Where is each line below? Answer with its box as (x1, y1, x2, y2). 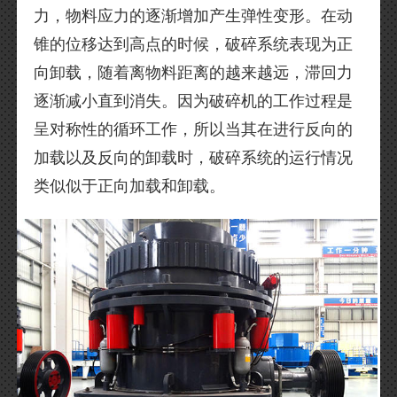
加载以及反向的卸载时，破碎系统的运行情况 (34, 149, 354, 167)
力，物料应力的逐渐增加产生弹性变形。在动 (34, 7, 354, 26)
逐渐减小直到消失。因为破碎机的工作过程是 (34, 92, 354, 111)
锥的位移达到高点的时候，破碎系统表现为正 (34, 35, 354, 54)
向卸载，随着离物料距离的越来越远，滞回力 (34, 64, 354, 82)
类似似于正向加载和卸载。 (34, 177, 226, 196)
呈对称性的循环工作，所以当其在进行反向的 (34, 121, 354, 139)
